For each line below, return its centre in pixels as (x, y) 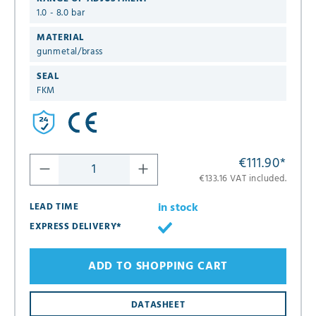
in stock (178, 208)
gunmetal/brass (70, 51)
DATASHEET (158, 305)
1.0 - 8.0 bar (61, 13)
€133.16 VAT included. (243, 179)
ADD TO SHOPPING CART (158, 266)
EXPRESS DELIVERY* (76, 227)
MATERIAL (61, 37)
